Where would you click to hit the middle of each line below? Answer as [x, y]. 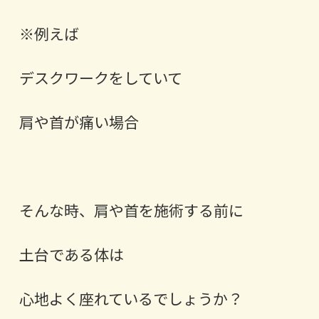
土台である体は [71, 255]
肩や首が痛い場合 [79, 122]
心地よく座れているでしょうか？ [131, 299]
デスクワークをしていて [100, 78]
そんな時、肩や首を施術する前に [131, 210]
